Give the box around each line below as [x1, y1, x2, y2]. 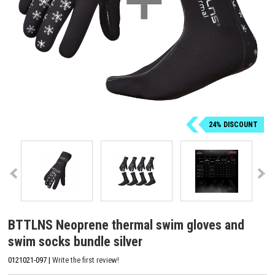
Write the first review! [52, 255, 119, 265]
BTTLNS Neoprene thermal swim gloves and [8, 217, 244, 233]
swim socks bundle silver [8, 234, 142, 249]
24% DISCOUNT [209, 120, 258, 129]
